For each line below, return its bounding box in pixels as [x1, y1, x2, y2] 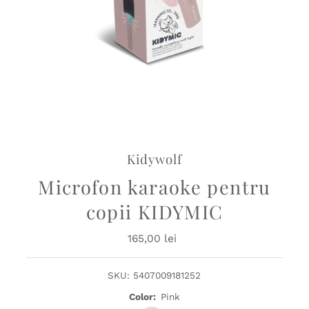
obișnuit [154, 246, 199, 260]
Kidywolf [127, 150, 182, 168]
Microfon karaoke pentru [38, 175, 271, 200]
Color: [128, 291, 156, 303]
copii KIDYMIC [86, 199, 223, 225]
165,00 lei [127, 232, 177, 246]
